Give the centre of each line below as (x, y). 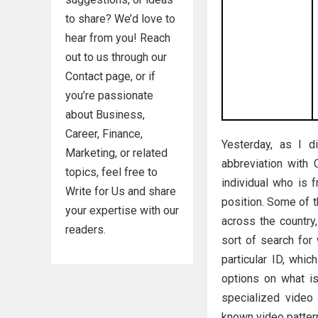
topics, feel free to (111, 172)
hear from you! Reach (118, 38)
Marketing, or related (116, 153)
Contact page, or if (110, 76)
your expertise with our (122, 210)
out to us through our (116, 57)
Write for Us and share (121, 191)
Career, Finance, (104, 134)
